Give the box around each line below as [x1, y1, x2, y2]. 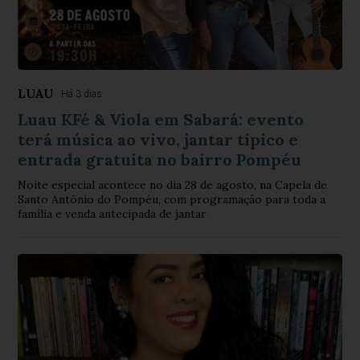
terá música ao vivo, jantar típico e [18, 129, 299, 150]
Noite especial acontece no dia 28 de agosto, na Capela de [18, 178, 328, 193]
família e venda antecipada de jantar [18, 207, 207, 222]
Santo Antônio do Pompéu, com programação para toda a [18, 192, 326, 207]
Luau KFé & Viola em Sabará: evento [18, 109, 305, 130]
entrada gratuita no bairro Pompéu [18, 149, 302, 170]
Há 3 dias [61, 88, 103, 100]
